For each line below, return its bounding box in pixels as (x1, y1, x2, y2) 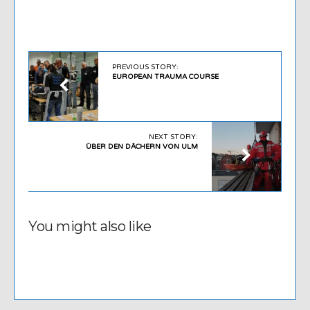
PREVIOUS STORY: (112, 62, 179, 71)
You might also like (28, 217, 152, 235)
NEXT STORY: (149, 132, 198, 141)
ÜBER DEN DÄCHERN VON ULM (86, 142, 198, 151)
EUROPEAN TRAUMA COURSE (112, 72, 219, 81)
